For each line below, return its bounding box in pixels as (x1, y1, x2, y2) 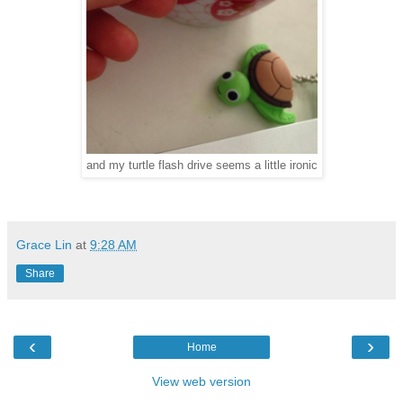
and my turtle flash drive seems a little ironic (85, 159, 318, 173)
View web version (152, 373, 251, 389)
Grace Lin (16, 237, 72, 252)
